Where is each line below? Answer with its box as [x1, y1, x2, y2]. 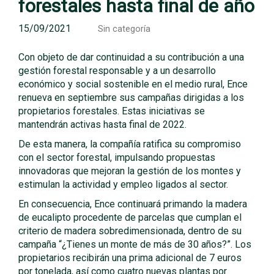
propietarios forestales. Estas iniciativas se [18, 105, 205, 117]
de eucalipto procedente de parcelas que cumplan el [18, 212, 242, 223]
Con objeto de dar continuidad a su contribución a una [18, 51, 244, 63]
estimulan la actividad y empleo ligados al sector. [18, 179, 228, 190]
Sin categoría [98, 24, 150, 34]
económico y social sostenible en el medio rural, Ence [18, 78, 248, 90]
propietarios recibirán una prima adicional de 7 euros [18, 252, 242, 264]
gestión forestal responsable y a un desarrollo [18, 65, 216, 76]
